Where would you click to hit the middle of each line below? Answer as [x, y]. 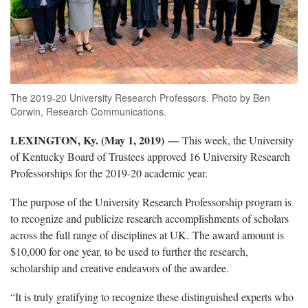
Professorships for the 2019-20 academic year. [109, 173]
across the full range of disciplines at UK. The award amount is [147, 234]
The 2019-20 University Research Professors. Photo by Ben [140, 97]
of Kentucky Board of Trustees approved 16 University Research [150, 156]
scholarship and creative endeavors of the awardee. [123, 267]
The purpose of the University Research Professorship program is [151, 201]
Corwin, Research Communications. [88, 111]
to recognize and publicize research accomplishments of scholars [150, 218]
